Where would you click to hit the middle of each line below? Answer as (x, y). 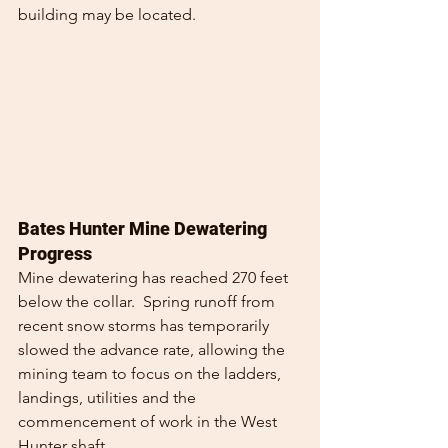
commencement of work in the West (149, 422)
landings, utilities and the (109, 398)
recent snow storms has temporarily (145, 326)
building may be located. (107, 14)
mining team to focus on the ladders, (151, 374)
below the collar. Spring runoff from (148, 302)
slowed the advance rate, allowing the (153, 350)
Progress (55, 254)
